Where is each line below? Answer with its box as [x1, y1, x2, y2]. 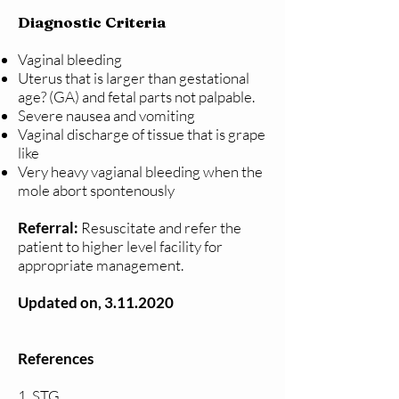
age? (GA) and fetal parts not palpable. [18, 87, 255, 107]
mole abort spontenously [18, 181, 177, 200]
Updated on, [18, 293, 104, 313]
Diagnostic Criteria [18, 12, 166, 32]
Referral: [18, 218, 81, 238]
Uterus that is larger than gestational [18, 69, 249, 88]
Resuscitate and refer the [81, 218, 241, 238]
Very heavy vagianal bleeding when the [18, 162, 263, 182]
